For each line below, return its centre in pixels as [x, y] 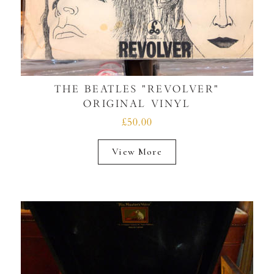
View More [137, 151]
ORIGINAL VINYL [137, 103]
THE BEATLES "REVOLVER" [137, 89]
